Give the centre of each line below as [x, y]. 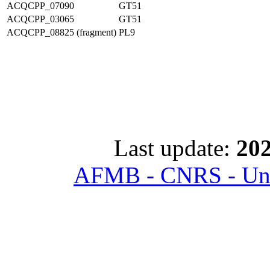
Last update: [175, 148]
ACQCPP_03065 [40, 19]
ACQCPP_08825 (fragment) [61, 32]
